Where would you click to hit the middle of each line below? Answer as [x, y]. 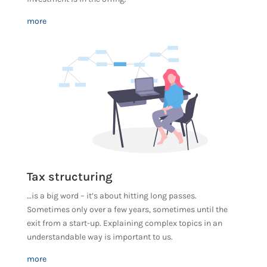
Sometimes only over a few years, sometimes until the [127, 209]
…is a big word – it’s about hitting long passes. [111, 195]
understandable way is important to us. [100, 237]
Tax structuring [69, 176]
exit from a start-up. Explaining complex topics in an [124, 223]
